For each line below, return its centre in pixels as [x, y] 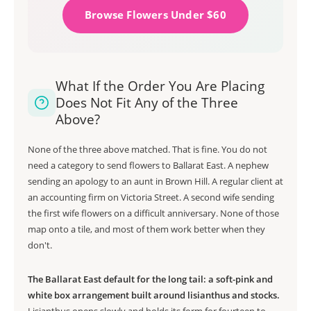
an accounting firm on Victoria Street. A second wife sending [151, 197]
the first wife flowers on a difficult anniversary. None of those [153, 213]
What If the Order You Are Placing [160, 86]
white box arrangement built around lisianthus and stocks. [154, 295]
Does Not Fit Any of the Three [147, 103]
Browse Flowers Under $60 [155, 15]
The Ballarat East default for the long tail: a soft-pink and [150, 279]
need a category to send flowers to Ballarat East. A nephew [148, 165]
